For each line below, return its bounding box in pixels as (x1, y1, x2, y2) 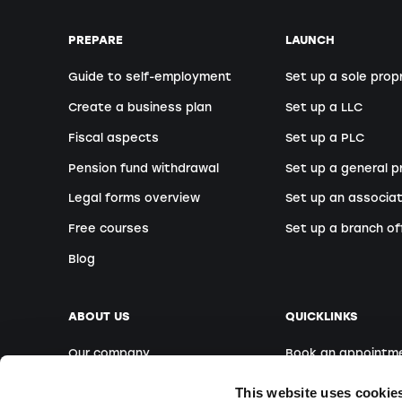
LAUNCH (285, 32, 336, 47)
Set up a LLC (285, 100, 363, 114)
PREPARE (68, 32, 123, 47)
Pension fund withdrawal (68, 161, 219, 175)
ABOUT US (68, 309, 129, 323)
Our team (68, 377, 127, 391)
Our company (68, 346, 150, 361)
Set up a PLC (285, 130, 365, 144)
